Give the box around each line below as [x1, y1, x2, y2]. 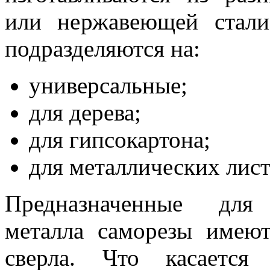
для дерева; [29, 99, 141, 125]
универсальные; [29, 72, 187, 98]
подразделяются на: [5, 35, 200, 61]
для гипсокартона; [29, 126, 210, 152]
